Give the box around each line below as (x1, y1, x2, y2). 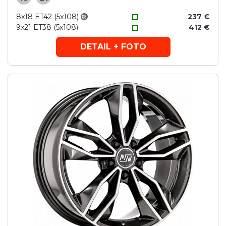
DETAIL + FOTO (80, 42, 146, 51)
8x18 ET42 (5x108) (16, 12, 79, 21)
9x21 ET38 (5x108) (16, 23, 78, 32)
